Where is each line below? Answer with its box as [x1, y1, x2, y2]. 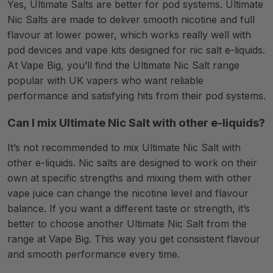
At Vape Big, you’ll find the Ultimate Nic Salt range [7, 59, 239, 71]
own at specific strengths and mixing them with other [7, 172, 252, 184]
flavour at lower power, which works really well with [7, 29, 251, 41]
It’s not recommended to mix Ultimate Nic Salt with [7, 141, 241, 154]
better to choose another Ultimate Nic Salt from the [7, 218, 247, 230]
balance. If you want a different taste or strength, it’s [7, 202, 250, 214]
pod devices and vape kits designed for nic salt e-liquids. [7, 44, 265, 56]
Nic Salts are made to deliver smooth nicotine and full [7, 13, 255, 26]
